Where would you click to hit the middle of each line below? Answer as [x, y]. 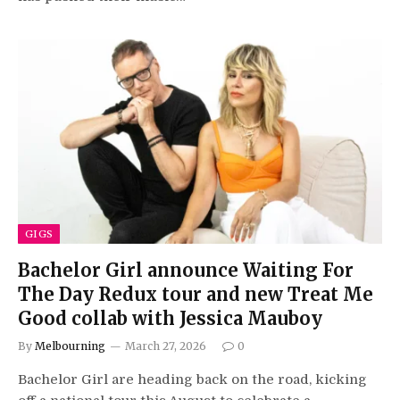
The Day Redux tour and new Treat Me [196, 294]
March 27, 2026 [166, 346]
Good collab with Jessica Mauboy [170, 318]
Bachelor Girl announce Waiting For [186, 270]
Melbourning [70, 346]
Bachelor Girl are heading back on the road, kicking [192, 379]
